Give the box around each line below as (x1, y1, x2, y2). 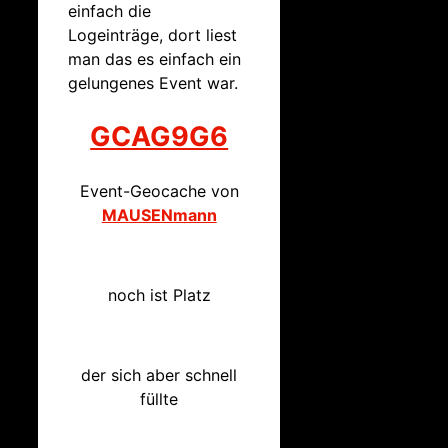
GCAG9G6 (90, 120, 229, 154)
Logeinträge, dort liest (68, 24, 237, 45)
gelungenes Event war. (68, 72, 238, 93)
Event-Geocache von (79, 181, 239, 202)
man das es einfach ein (68, 48, 241, 69)
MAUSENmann (101, 205, 217, 226)
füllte (140, 389, 179, 410)
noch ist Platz (107, 285, 211, 306)
